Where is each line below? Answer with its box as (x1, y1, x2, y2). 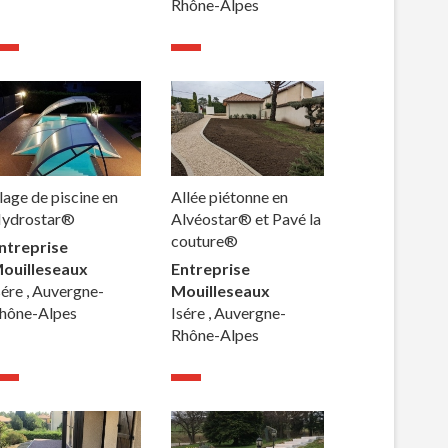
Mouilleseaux (171, 280, 271, 300)
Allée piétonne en (171, 186, 289, 206)
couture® (171, 230, 239, 250)
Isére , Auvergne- (171, 302, 287, 322)
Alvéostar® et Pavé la (171, 208, 322, 228)
